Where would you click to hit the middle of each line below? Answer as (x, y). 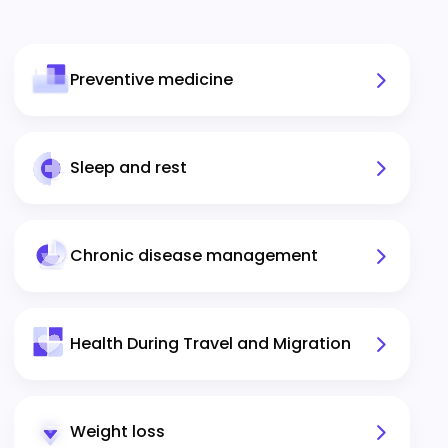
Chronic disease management (194, 255)
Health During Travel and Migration (210, 343)
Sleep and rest (128, 167)
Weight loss (117, 431)
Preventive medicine (151, 79)
